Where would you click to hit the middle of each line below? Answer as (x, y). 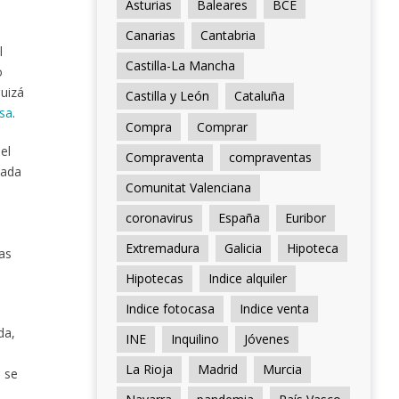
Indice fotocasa (170, 309)
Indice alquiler (247, 278)
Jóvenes (266, 339)
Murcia (282, 370)
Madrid (217, 370)
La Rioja (149, 370)
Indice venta (274, 309)
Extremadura (162, 248)
